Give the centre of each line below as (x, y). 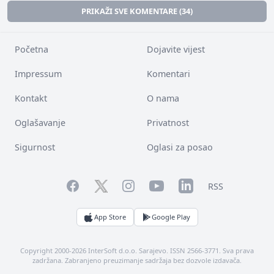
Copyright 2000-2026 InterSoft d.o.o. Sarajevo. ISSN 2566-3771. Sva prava (137, 250)
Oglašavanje (40, 123)
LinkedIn (196, 184)
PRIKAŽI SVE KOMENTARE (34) (137, 11)
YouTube (166, 184)
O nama (163, 98)
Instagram (143, 186)
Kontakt (31, 98)
